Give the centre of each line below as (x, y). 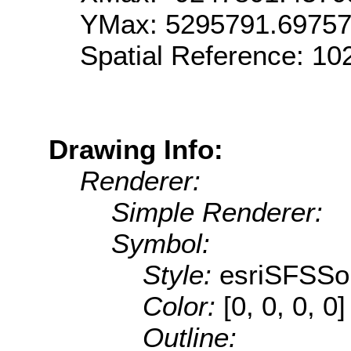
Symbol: (161, 243)
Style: (181, 274)
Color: (183, 306)
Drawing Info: (136, 149)
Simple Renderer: (217, 212)
